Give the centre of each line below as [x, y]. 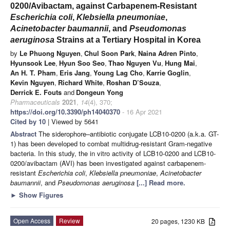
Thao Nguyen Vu [135, 63]
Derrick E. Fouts [36, 92]
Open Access [32, 220]
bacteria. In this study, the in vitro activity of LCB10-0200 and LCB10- [113, 153]
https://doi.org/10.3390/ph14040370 [65, 111]
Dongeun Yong [100, 92]
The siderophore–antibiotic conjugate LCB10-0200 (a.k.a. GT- [129, 133]
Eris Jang [75, 72]
